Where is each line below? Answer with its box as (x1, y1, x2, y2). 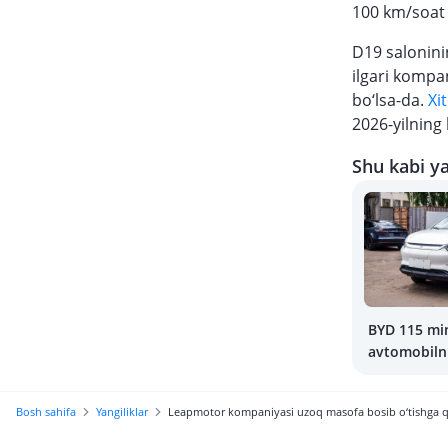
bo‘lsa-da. (352, 89, 428, 111)
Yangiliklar (96, 404, 148, 419)
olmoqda (368, 364, 429, 383)
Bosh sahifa (16, 404, 76, 419)
